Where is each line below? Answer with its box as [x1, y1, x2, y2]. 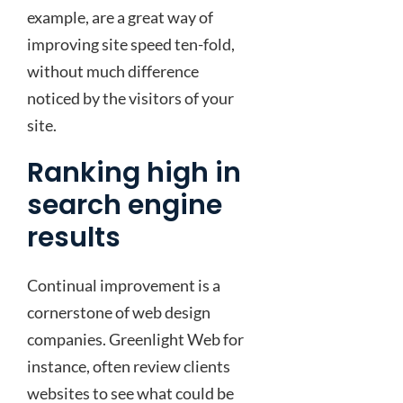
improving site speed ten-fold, [27, 34, 235, 54]
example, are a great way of [27, 7, 213, 27]
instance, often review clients [27, 356, 230, 376]
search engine [27, 186, 222, 224]
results [27, 219, 121, 256]
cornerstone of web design [27, 302, 210, 322]
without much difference [27, 61, 199, 81]
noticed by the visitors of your [27, 88, 234, 108]
